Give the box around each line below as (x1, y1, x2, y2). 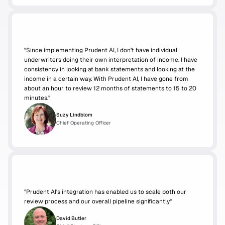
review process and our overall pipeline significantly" (24, 197, 172, 205)
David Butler (56, 215, 86, 221)
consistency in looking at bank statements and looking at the (24, 65, 195, 73)
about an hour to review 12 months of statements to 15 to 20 (24, 84, 196, 92)
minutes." (24, 94, 50, 102)
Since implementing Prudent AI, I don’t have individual (26, 46, 177, 54)
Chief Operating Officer (56, 120, 111, 126)
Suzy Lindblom (56, 111, 92, 118)
